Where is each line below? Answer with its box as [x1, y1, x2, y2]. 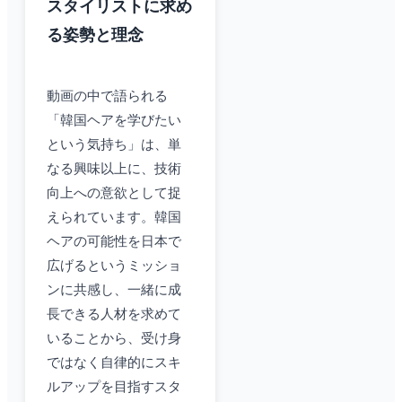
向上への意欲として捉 [47, 186, 181, 201]
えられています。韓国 [47, 210, 181, 225]
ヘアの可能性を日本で [47, 234, 181, 249]
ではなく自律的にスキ [47, 355, 181, 371]
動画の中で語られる [47, 89, 168, 104]
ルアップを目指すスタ [47, 380, 181, 395]
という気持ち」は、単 [47, 137, 181, 153]
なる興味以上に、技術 [47, 162, 181, 177]
